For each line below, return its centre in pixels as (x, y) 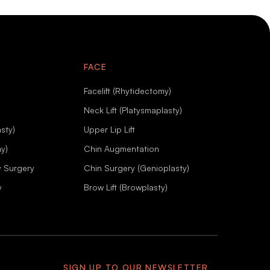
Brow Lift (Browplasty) (125, 187)
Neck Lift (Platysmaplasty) (133, 110)
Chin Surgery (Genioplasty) (136, 168)
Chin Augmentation (121, 149)
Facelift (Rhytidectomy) (127, 91)
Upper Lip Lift (109, 130)
